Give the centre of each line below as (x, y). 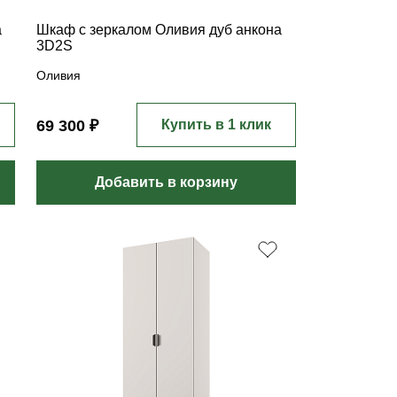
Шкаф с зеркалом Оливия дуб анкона (160, 30)
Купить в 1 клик (216, 125)
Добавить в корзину (167, 182)
